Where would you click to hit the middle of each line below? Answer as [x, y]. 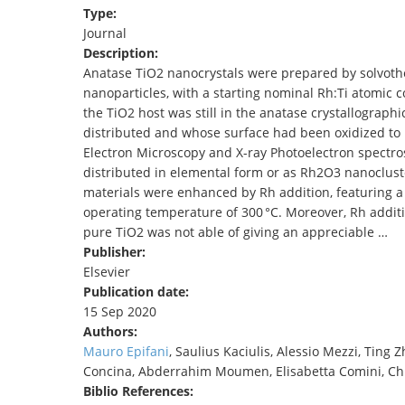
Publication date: [138, 292]
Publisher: [116, 252]
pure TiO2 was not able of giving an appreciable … [235, 232]
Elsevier [107, 272]
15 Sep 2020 [120, 312]
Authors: [112, 332]
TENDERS [182, 18]
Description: [122, 53]
